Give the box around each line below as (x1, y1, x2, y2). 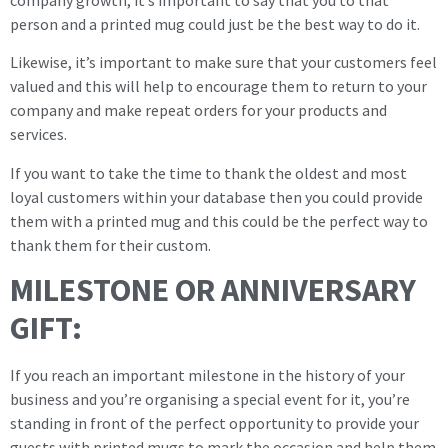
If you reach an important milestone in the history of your (10, 365, 405, 386)
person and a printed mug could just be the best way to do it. (10, 13, 420, 34)
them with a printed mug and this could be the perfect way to (10, 210, 428, 231)
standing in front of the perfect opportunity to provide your (10, 413, 419, 434)
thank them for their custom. (10, 234, 211, 255)
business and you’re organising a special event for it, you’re (10, 389, 410, 410)
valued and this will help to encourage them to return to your (10, 76, 427, 97)
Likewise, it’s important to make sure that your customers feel (10, 52, 437, 73)
